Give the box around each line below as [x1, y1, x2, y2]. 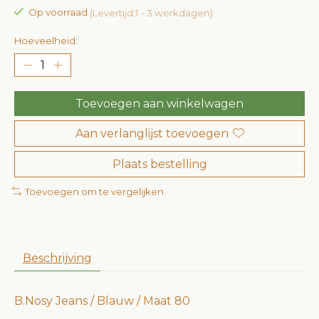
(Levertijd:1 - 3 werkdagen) [89, 6, 213, 19]
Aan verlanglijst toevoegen [75, 126, 229, 140]
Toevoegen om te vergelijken [24, 185, 164, 197]
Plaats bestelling [112, 157, 207, 171]
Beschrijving [23, 251, 92, 266]
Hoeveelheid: [14, 34, 78, 46]
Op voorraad [28, 6, 90, 19]
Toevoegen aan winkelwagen [75, 96, 244, 110]
